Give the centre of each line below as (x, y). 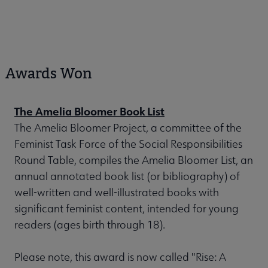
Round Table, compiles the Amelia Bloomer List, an (134, 160)
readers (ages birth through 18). (90, 225)
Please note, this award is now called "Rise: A (120, 257)
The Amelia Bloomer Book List (89, 112)
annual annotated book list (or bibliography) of (127, 176)
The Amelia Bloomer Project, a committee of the (128, 128)
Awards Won (48, 74)
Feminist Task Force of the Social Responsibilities (128, 144)
